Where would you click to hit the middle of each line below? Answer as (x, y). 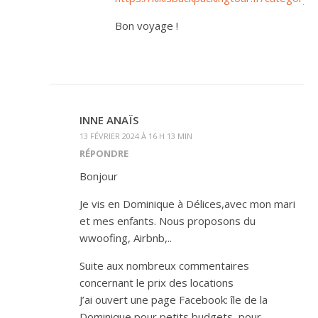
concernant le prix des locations (157, 282)
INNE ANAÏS (109, 120)
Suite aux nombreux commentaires (164, 265)
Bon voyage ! (147, 25)
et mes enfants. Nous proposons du (168, 220)
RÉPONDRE (104, 153)
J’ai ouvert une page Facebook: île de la (174, 299)
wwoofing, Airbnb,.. (126, 237)
